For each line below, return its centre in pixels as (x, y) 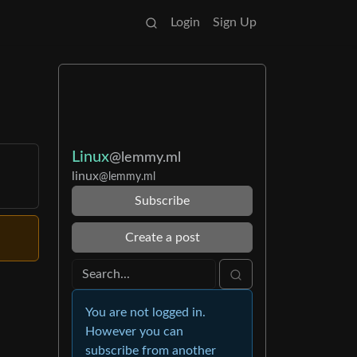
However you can (134, 331)
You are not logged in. (145, 312)
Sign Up (235, 22)
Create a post (162, 237)
